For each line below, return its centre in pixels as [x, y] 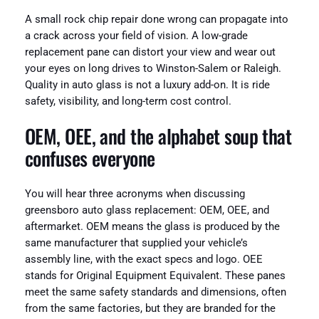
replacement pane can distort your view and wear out [150, 52]
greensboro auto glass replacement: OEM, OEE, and [147, 210]
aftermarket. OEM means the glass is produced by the [152, 226]
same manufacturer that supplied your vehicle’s [136, 243]
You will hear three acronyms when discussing [135, 194]
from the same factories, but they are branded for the [150, 308]
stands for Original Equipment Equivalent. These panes [155, 276]
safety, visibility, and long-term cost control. [128, 101]
